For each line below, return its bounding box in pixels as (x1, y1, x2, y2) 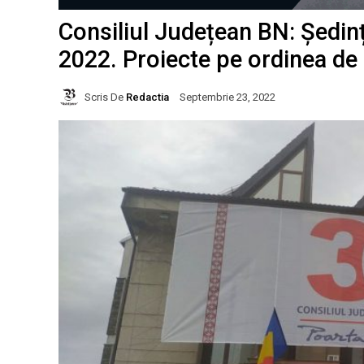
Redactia (126, 90, 169, 103)
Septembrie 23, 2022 (180, 91, 275, 104)
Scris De (84, 90, 123, 103)
